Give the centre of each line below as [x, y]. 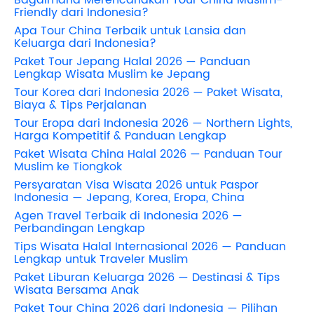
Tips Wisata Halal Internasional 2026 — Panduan [150, 246]
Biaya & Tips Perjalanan [80, 105]
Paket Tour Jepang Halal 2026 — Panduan [132, 61]
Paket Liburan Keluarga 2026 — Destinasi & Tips [147, 277]
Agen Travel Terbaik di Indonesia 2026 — [128, 216]
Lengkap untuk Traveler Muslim [101, 259]
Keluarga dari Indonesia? [85, 43]
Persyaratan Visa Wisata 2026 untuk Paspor [136, 185]
